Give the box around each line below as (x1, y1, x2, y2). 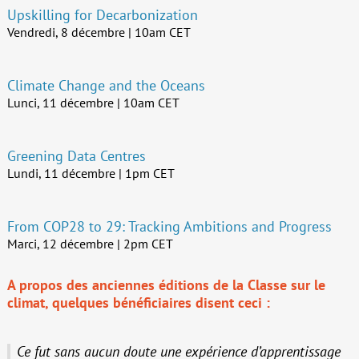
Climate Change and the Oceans (6, 76, 205, 95)
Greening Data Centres (6, 147, 146, 166)
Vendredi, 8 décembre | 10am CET (6, 24, 191, 41)
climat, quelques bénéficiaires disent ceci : (6, 292, 270, 313)
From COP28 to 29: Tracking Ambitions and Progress (6, 217, 332, 236)
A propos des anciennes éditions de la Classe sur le (6, 275, 325, 295)
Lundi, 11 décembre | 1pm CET (6, 165, 175, 182)
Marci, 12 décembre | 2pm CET (6, 236, 173, 252)
